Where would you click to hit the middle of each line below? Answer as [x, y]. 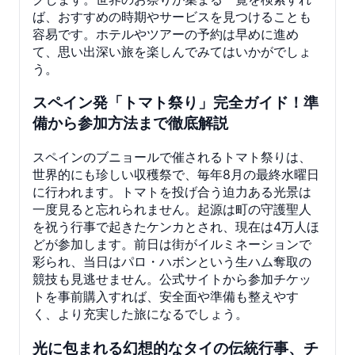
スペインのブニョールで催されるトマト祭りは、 [172, 157]
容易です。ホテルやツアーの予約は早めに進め [166, 34]
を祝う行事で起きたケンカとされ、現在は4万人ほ [176, 227]
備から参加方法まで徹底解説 [130, 124]
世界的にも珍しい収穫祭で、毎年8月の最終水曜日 [176, 174]
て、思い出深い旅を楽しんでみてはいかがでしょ [172, 51]
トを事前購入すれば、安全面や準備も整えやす [166, 296]
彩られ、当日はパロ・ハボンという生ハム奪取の [172, 261]
